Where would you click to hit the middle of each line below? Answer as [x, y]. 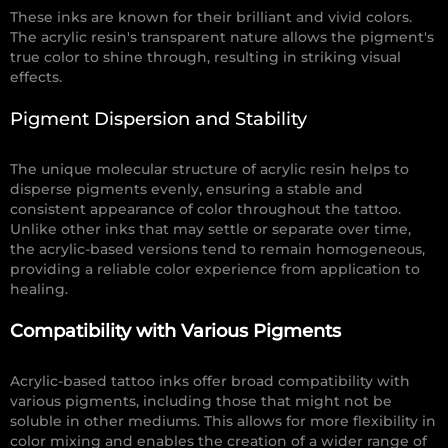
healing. [39, 289]
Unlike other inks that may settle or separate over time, [210, 229]
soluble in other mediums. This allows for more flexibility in [223, 421]
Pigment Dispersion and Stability [158, 119]
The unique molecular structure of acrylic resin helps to [209, 169]
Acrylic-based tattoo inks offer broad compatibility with [210, 381]
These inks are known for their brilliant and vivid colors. [211, 17]
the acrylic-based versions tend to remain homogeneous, [217, 249]
